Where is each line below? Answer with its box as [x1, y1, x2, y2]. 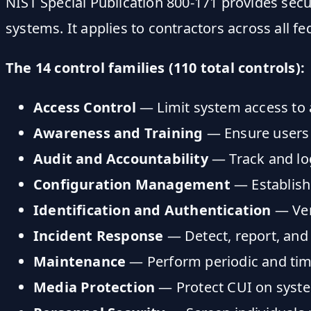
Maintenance [33, 251, 126, 271]
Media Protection [33, 277, 155, 296]
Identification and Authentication [33, 200, 271, 219]
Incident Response [33, 226, 164, 245]
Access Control [33, 97, 136, 117]
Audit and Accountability [33, 149, 208, 168]
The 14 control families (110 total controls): [6, 58, 305, 77]
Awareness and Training [33, 123, 203, 142]
